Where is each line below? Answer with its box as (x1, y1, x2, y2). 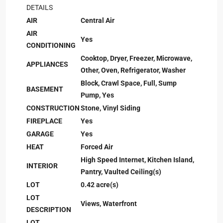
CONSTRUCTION (26, 104, 80, 112)
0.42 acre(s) (81, 181, 118, 189)
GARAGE (26, 130, 54, 138)
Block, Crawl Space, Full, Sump (81, 79, 177, 87)
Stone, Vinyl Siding (81, 104, 140, 112)
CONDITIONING (26, 41, 76, 49)
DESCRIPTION (26, 206, 71, 214)
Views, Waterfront (81, 200, 137, 208)
